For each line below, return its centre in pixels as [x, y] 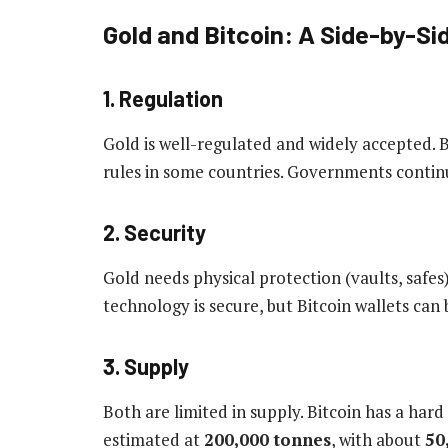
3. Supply [146, 365]
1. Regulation [163, 98]
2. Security [154, 231]
